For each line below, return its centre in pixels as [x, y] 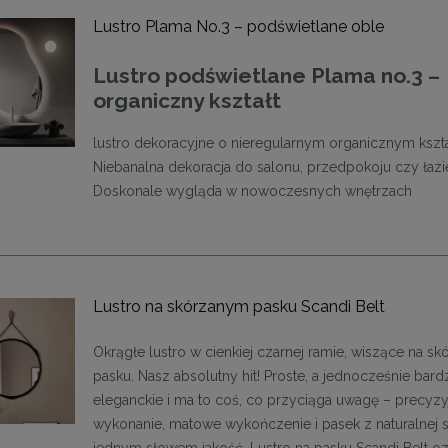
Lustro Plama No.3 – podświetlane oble [239, 26]
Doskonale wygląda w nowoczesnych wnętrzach [253, 190]
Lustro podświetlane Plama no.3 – [267, 76]
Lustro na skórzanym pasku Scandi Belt [239, 306]
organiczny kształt [187, 101]
